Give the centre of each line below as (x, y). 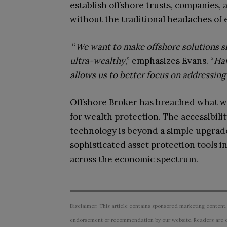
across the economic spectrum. (134, 159)
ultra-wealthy (98, 61)
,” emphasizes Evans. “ (169, 61)
